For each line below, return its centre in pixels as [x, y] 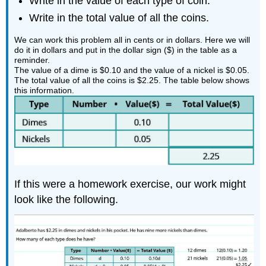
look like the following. [66, 199]
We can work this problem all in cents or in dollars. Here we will [132, 40]
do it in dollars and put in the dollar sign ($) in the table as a [126, 50]
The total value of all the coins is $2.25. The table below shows [132, 80]
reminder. [32, 60]
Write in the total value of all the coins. [119, 18]
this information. [45, 91]
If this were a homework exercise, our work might [130, 184]
